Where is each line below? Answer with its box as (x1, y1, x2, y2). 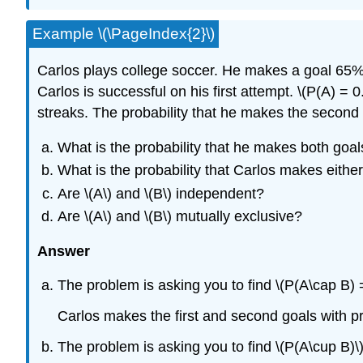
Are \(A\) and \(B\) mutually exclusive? (57, 208, 302, 225)
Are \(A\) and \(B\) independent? (57, 185, 264, 202)
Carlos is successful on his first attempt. (37, 83, 297, 100)
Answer (37, 242, 90, 259)
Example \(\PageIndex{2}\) (32, 24, 215, 42)
